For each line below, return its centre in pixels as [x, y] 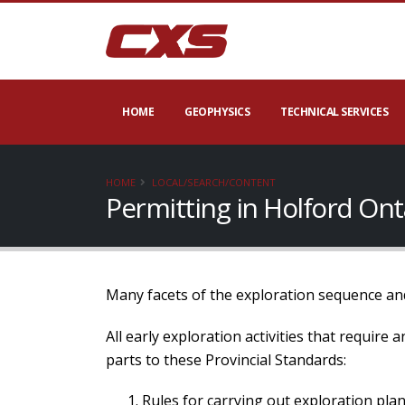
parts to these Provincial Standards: [226, 360]
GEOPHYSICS [217, 112]
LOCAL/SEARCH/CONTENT [214, 182]
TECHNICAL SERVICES [334, 112]
